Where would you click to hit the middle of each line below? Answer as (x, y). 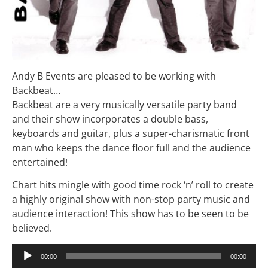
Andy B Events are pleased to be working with (114, 76)
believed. (32, 228)
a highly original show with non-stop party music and (131, 200)
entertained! (40, 162)
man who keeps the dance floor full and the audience (131, 147)
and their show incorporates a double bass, (110, 119)
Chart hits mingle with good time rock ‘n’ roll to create (133, 185)
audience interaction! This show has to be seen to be (130, 214)
